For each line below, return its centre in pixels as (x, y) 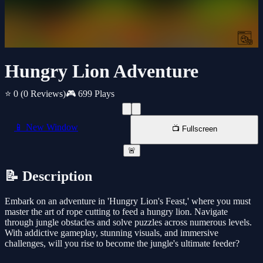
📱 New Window (46, 127)
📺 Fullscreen (194, 129)
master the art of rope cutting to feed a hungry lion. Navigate (116, 212)
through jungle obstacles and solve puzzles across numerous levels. (128, 222)
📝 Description (48, 176)
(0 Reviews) (43, 94)
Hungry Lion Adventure (102, 71)
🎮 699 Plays (90, 94)
